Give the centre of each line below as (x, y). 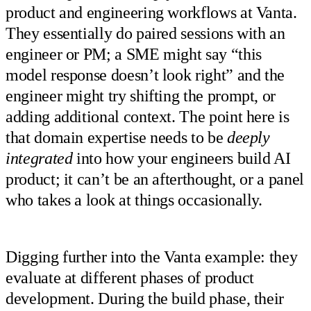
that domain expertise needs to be (116, 137)
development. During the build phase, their (145, 299)
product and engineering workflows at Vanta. (151, 12)
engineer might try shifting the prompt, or (141, 95)
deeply (248, 137)
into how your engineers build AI (182, 158)
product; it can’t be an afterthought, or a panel (155, 179)
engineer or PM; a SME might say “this (134, 54)
